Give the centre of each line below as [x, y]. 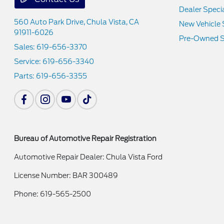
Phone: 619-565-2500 [53, 194]
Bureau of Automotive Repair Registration [85, 138]
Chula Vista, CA [113, 22]
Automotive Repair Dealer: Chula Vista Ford [88, 157]
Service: [28, 61]
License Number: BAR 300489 [66, 175]
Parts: [25, 76]
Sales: [25, 47]
